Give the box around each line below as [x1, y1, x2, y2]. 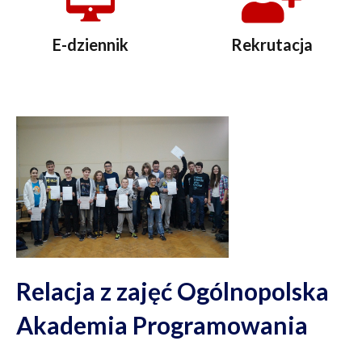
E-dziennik [53, 35, 128, 54]
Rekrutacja [230, 35, 313, 54]
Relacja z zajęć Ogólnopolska [16, 276, 329, 306]
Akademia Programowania [16, 310, 308, 340]
